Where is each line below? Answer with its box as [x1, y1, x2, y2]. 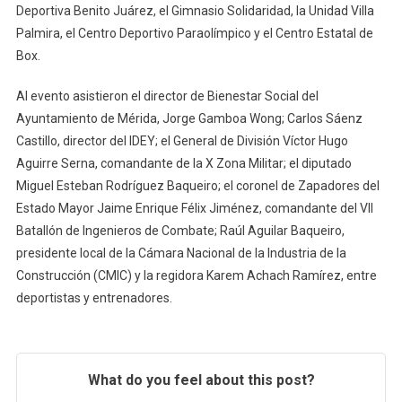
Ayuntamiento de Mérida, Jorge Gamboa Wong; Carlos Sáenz [15, 110, 363, 126]
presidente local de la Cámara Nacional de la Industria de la [15, 245, 346, 260]
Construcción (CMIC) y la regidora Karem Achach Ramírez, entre [15, 267, 377, 283]
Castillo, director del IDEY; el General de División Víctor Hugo [15, 133, 348, 148]
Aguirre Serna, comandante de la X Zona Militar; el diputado [15, 155, 352, 170]
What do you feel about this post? [87, 371, 315, 389]
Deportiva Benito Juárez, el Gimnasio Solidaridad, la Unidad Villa [15, 3, 374, 18]
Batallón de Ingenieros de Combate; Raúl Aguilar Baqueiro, [15, 223, 345, 238]
